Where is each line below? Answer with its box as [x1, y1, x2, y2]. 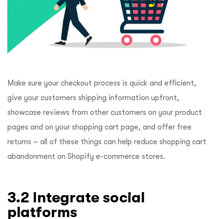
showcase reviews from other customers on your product [7, 108, 202, 117]
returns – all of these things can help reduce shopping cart [7, 137, 206, 146]
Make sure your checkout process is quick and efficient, [7, 79, 197, 88]
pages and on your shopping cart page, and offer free [7, 123, 192, 131]
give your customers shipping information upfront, [7, 93, 179, 102]
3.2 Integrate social [7, 189, 145, 205]
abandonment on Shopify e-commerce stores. [7, 152, 165, 161]
